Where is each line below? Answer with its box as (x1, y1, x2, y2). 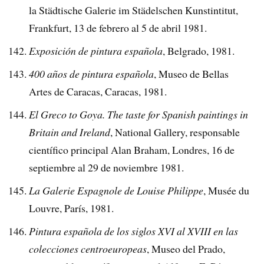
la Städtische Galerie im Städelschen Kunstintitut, (29, 3, 239, 18)
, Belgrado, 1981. (163, 44, 235, 58)
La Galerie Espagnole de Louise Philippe (29, 183, 204, 197)
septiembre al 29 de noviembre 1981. (29, 160, 184, 175)
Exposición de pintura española (29, 44, 163, 58)
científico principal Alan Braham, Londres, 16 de (29, 143, 235, 157)
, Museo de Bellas (154, 67, 229, 81)
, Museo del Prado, (147, 241, 226, 256)
